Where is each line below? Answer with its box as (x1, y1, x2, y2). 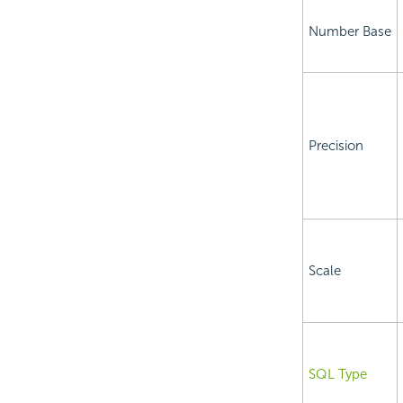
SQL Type (308, 366, 367, 383)
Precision (308, 138, 363, 155)
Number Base (308, 23, 391, 40)
